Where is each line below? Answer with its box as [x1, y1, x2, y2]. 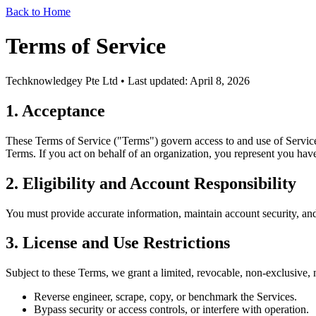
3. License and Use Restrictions [6, 233, 230, 253]
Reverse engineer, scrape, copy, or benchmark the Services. [34, 291, 297, 303]
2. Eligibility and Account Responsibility [6, 174, 296, 193]
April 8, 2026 [190, 74, 250, 87]
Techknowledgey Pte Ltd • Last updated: [6, 74, 190, 87]
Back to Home [6, 6, 71, 18]
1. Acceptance [6, 101, 105, 120]
